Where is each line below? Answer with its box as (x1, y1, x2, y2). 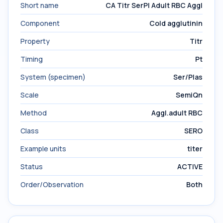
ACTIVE (177, 162, 203, 171)
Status (20, 162, 43, 171)
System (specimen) (20, 72, 86, 82)
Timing (20, 54, 43, 64)
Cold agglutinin (149, 18, 203, 28)
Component (20, 18, 60, 28)
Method (20, 108, 47, 117)
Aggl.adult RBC (151, 108, 203, 117)
